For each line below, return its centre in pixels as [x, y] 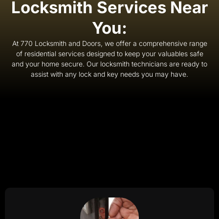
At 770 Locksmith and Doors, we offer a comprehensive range [109, 44]
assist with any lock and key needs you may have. [109, 74]
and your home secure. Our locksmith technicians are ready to [109, 64]
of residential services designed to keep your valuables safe [109, 54]
